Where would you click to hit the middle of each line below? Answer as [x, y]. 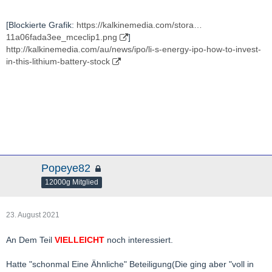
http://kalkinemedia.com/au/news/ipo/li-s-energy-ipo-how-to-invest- [134, 49]
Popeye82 [66, 168]
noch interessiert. [139, 240]
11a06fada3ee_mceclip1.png [62, 37]
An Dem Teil [30, 240]
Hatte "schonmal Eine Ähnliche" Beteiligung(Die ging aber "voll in [130, 264]
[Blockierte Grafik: [41, 25]
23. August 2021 [33, 215]
